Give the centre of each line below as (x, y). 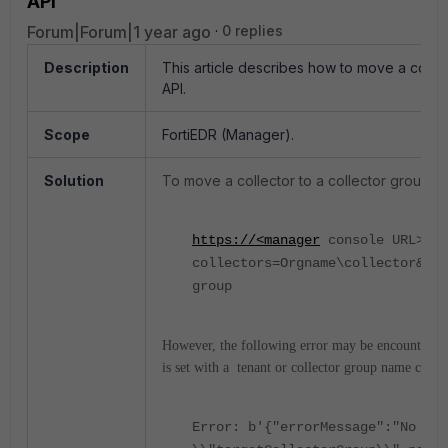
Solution (74, 180)
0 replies (252, 30)
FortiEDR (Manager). (228, 134)
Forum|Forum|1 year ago (119, 32)
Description (86, 67)
